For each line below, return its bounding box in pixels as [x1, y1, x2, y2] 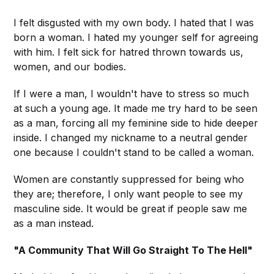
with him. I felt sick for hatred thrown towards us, [13, 45, 244, 58]
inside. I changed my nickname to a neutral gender [13, 131, 248, 144]
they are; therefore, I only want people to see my [13, 187, 243, 200]
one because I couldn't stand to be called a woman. [13, 146, 254, 158]
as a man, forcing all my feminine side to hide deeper [13, 116, 259, 129]
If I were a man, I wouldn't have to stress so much [13, 87, 250, 100]
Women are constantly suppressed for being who [13, 172, 245, 185]
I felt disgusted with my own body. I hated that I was [13, 16, 254, 29]
